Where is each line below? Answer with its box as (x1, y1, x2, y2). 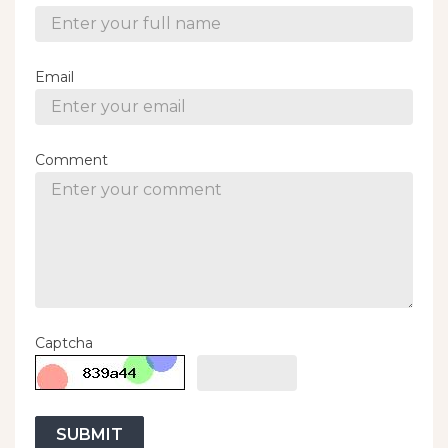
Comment (35, 150, 108, 169)
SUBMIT (56, 424, 123, 444)
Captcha (35, 333, 93, 352)
